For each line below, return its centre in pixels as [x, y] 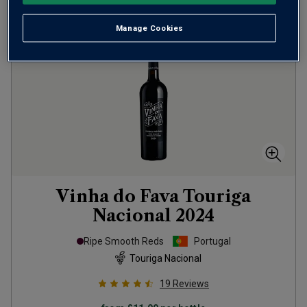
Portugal [212, 241]
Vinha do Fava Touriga [153, 196]
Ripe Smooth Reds [123, 241]
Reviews [191, 284]
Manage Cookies [149, 28]
